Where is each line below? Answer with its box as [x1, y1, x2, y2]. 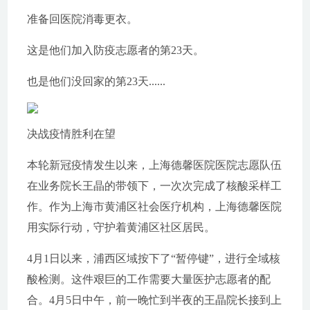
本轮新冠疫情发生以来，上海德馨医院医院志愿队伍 [26, 159, 282, 171]
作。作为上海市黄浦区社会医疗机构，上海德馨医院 [26, 201, 282, 212]
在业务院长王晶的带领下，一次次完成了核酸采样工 [26, 180, 282, 192]
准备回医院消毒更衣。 [26, 13, 138, 25]
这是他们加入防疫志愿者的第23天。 [26, 44, 204, 56]
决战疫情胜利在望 [26, 128, 116, 140]
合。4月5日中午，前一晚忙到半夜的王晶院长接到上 [26, 294, 282, 306]
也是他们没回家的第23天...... [26, 75, 165, 87]
